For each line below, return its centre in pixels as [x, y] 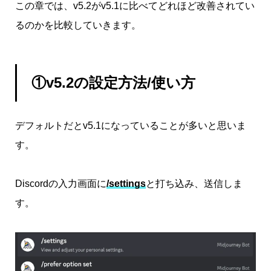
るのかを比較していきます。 [78, 25]
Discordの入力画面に [61, 183]
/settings [126, 183]
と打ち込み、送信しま [194, 183]
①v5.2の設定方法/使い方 [113, 82]
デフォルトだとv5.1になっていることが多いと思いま [131, 125]
